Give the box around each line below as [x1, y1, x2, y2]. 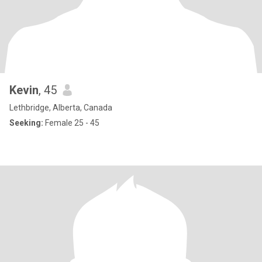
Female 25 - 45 [43, 118, 99, 127]
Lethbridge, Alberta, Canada [9, 103, 112, 112]
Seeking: [9, 118, 43, 127]
